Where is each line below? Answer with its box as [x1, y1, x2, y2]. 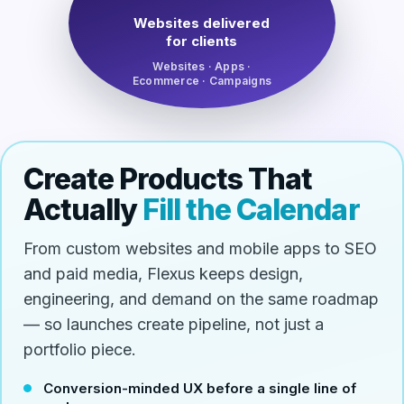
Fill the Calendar [142, 191, 360, 227]
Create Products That [23, 161, 313, 197]
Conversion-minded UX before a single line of [42, 379, 356, 397]
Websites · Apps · [152, 60, 252, 73]
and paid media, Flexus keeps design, [23, 263, 303, 283]
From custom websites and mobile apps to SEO [23, 238, 377, 258]
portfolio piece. [23, 339, 136, 359]
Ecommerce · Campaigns [132, 74, 271, 87]
